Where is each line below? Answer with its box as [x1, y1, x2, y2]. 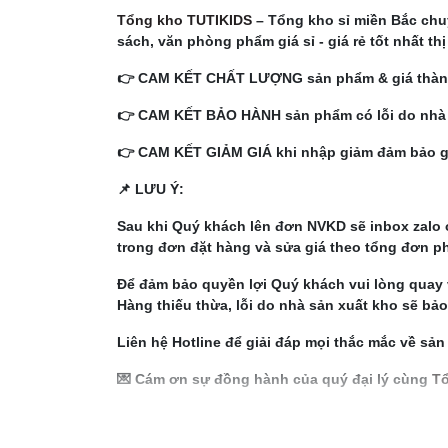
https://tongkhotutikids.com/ [117, 408, 313, 424]
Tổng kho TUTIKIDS [117, 12, 252, 28]
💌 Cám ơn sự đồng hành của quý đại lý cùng [117, 371, 432, 387]
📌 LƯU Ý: [117, 181, 184, 197]
